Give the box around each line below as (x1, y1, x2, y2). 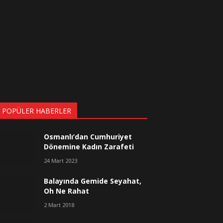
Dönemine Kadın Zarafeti (44, 141, 134, 151)
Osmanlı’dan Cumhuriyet (44, 131, 132, 141)
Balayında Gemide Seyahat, (44, 176, 142, 186)
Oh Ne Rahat (44, 186, 90, 196)
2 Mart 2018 (44, 201, 75, 209)
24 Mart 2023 (44, 156, 78, 164)
